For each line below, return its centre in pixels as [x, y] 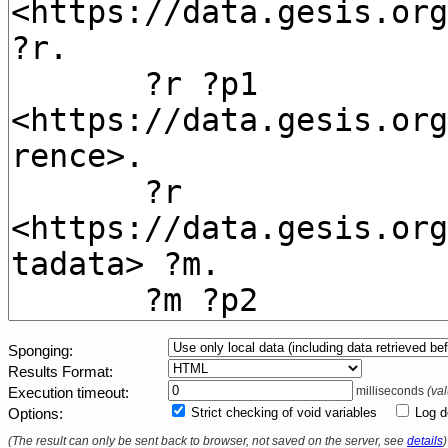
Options [33, 414]
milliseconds [390, 391]
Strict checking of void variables [284, 412]
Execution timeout [66, 393]
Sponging [38, 351]
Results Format [58, 372]
